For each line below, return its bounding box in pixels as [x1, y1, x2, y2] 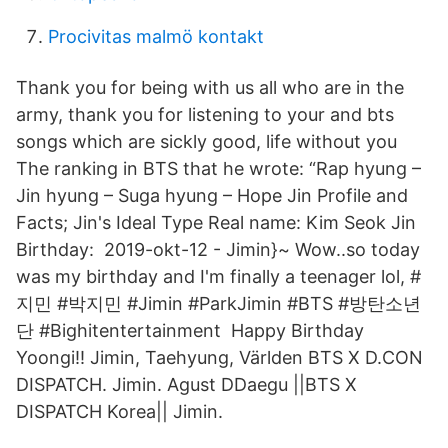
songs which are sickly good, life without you [16, 131, 402, 152]
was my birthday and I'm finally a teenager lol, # [16, 266, 421, 287]
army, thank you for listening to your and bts [16, 104, 394, 125]
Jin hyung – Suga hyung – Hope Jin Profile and [16, 185, 408, 206]
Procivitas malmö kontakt [48, 26, 264, 47]
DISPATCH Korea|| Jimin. [16, 401, 223, 422]
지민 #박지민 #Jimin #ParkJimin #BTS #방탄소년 [16, 293, 421, 314]
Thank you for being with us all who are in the [16, 77, 404, 98]
